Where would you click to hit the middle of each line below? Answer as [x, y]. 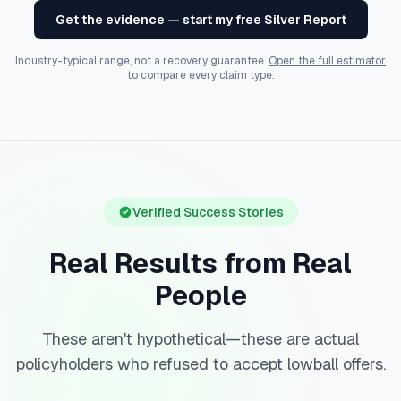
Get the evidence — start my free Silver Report [200, 20]
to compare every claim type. [200, 76]
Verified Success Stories [208, 213]
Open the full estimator [327, 61]
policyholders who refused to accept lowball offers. [200, 364]
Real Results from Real [200, 264]
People [200, 296]
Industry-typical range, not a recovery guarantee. [141, 61]
